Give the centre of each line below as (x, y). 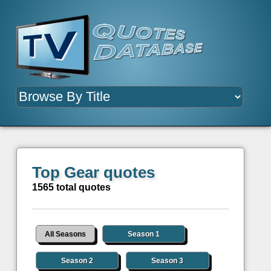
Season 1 (144, 234)
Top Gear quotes (93, 173)
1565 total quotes (71, 188)
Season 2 (77, 261)
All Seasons (65, 234)
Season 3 (168, 261)
